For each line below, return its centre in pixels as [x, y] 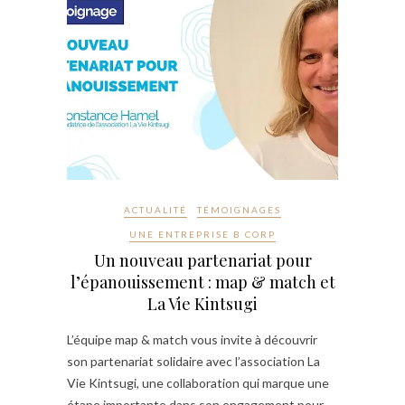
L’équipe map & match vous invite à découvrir [192, 340]
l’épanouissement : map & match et [202, 283]
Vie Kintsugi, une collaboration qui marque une [198, 383]
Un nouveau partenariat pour [202, 261]
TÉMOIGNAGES [239, 210]
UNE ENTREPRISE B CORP [202, 235]
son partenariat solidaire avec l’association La [193, 362]
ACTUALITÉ [155, 210]
